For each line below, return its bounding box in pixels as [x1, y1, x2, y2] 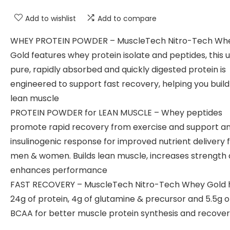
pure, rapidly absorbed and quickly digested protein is [10, 64, 226, 75]
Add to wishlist [25, 13, 76, 24]
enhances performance [10, 164, 107, 176]
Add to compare [98, 13, 157, 24]
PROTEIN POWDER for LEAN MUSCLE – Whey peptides [10, 107, 222, 119]
